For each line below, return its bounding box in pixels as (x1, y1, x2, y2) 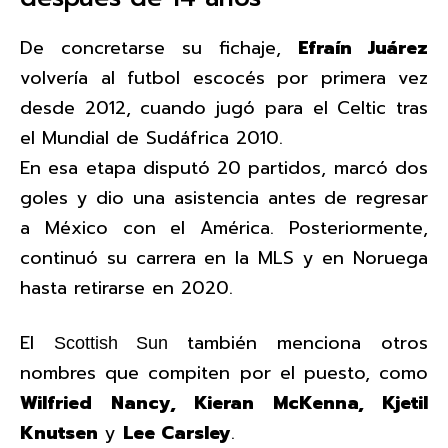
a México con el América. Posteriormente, (20, 213, 428, 242)
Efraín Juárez (298, 33, 428, 62)
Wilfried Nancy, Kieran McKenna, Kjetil (20, 388, 428, 417)
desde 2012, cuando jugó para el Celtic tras (20, 93, 428, 122)
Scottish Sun (53, 332, 168, 353)
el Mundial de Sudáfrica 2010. (20, 123, 283, 152)
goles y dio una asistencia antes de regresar (20, 183, 428, 212)
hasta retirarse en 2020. (20, 273, 233, 302)
